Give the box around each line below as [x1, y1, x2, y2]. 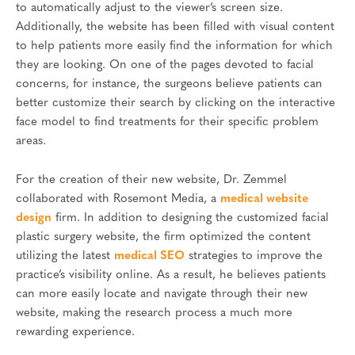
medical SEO [114, 250, 185, 263]
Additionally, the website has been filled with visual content [16, 21, 334, 33]
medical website [220, 193, 308, 206]
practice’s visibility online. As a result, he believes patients [16, 269, 326, 282]
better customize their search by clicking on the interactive [16, 97, 335, 109]
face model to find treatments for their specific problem [16, 116, 319, 128]
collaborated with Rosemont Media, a [16, 193, 220, 206]
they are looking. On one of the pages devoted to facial [16, 59, 314, 71]
